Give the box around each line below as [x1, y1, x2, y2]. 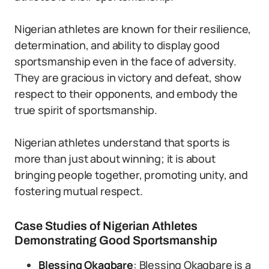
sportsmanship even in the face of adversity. [14, 54, 237, 68]
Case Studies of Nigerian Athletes [14, 219, 198, 232]
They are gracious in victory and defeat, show [14, 70, 241, 85]
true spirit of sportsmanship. [14, 103, 157, 117]
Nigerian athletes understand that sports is [14, 135, 231, 150]
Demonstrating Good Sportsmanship [14, 234, 217, 247]
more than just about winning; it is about [14, 151, 216, 166]
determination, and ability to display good [14, 38, 220, 52]
